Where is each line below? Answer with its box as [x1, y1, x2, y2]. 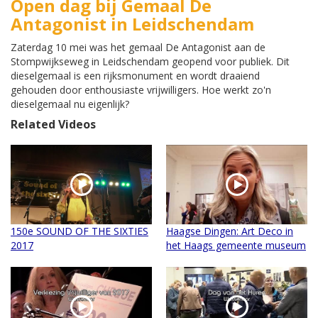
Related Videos [11, 116, 96, 133]
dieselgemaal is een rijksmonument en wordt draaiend [11, 69, 260, 83]
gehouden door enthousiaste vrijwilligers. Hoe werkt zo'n [11, 83, 271, 97]
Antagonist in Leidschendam [11, 12, 254, 36]
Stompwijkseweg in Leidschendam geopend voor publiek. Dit [11, 55, 290, 69]
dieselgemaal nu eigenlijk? [11, 97, 129, 111]
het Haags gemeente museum [166, 238, 306, 253]
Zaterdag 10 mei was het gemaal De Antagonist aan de [11, 40, 265, 55]
